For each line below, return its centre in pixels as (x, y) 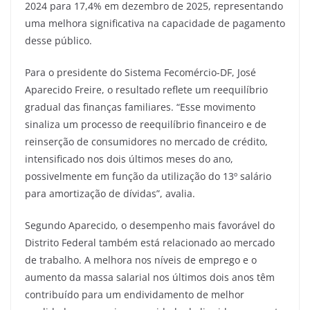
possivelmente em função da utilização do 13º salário (148, 176)
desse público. (58, 40)
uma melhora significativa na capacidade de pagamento (155, 23)
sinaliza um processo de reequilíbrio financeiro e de (146, 124)
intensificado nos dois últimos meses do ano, (129, 158)
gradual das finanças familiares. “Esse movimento (140, 107)
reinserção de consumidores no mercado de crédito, (146, 141)
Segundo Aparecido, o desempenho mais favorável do (150, 225)
